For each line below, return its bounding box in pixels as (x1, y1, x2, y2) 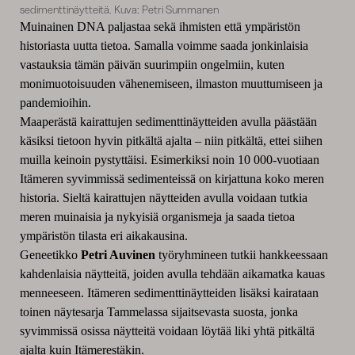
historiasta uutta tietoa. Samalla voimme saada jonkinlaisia (19, 39, 308, 53)
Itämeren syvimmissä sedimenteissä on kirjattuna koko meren (19, 172, 324, 186)
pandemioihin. (19, 96, 91, 110)
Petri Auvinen (80, 248, 155, 262)
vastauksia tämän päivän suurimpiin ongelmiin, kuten (19, 58, 284, 72)
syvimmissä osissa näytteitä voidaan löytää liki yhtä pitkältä (19, 324, 315, 338)
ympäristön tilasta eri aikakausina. (19, 229, 188, 243)
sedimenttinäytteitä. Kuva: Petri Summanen (19, 2, 219, 17)
